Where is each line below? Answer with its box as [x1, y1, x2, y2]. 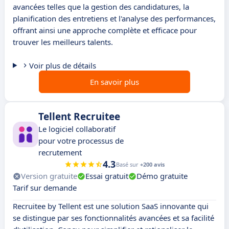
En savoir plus [90, 77, 139, 87]
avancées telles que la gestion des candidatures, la [13, 2, 189, 12]
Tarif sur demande [13, 182, 77, 193]
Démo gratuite [136, 171, 188, 181]
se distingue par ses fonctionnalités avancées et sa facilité [13, 213, 214, 223]
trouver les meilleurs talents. [13, 37, 113, 48]
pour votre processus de [38, 135, 124, 146]
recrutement [38, 147, 82, 158]
